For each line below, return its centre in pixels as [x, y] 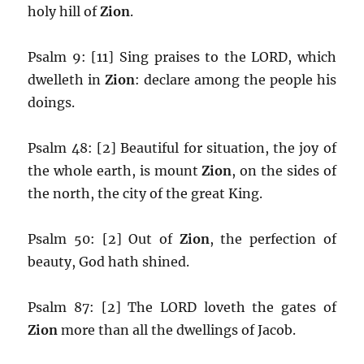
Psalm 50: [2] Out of [104, 238]
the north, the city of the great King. [145, 193]
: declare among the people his [236, 79]
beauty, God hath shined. [109, 261]
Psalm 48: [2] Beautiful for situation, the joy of [182, 147]
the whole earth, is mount [115, 170]
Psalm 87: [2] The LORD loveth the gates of [182, 307]
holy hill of [64, 11]
